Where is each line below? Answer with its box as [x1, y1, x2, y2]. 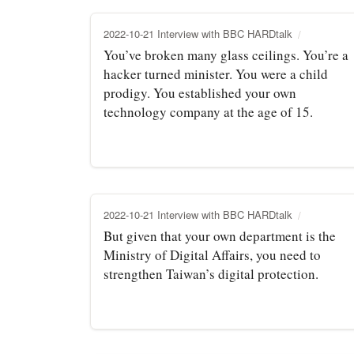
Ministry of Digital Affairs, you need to [104, 245, 321, 264]
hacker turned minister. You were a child [104, 64, 328, 83]
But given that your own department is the [104, 226, 336, 245]
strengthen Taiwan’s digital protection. [104, 264, 318, 283]
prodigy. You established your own [104, 83, 296, 102]
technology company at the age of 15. [104, 102, 313, 121]
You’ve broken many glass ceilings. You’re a [104, 45, 348, 64]
